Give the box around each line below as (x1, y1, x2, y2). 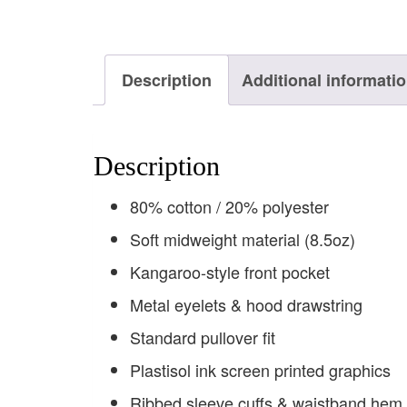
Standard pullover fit (130, 325, 275, 350)
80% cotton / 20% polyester (130, 194, 329, 219)
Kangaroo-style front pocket (130, 260, 330, 284)
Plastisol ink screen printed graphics (130, 358, 391, 382)
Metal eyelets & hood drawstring (130, 293, 362, 317)
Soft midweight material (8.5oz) (130, 227, 355, 252)
